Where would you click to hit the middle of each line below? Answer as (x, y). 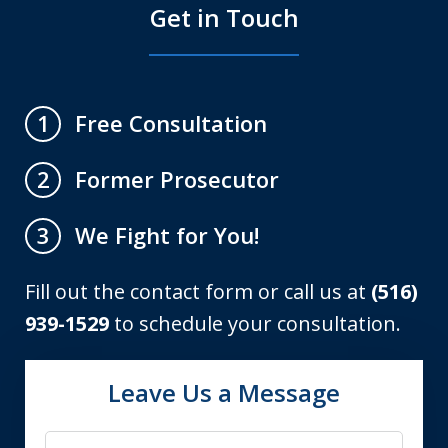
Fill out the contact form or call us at (198, 291)
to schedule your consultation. (255, 323)
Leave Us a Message (224, 392)
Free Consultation (171, 122)
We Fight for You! (167, 234)
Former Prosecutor (177, 178)
